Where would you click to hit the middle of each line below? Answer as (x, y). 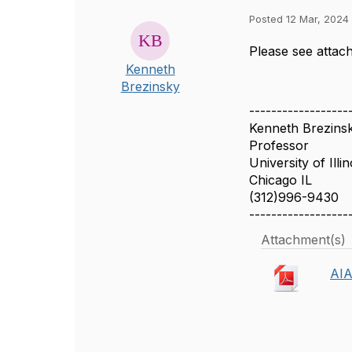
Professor (279, 145)
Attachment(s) (304, 240)
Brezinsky (150, 86)
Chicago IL (281, 180)
